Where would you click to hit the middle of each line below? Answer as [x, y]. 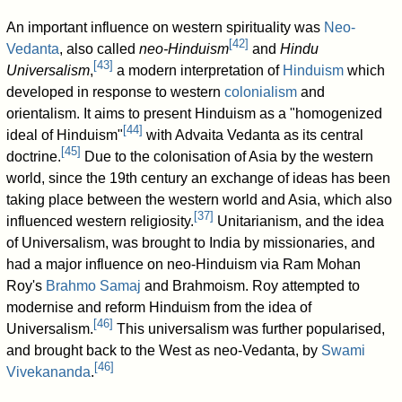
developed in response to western [116, 92]
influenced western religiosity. [100, 221]
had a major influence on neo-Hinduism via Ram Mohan [184, 264]
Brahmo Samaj [94, 285]
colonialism [261, 92]
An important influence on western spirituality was [166, 27]
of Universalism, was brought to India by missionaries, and [191, 242]
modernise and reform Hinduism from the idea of [159, 307]
